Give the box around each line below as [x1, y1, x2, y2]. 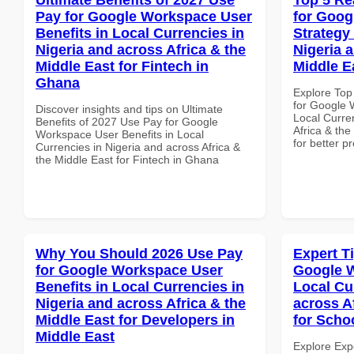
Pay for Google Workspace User [36, 8, 252, 24]
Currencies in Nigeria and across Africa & [36, 140, 240, 153]
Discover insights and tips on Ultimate [36, 102, 223, 115]
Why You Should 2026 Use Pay [36, 245, 243, 262]
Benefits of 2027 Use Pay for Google [36, 115, 218, 128]
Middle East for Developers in [36, 311, 235, 328]
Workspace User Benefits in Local [36, 127, 204, 141]
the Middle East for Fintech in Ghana [36, 153, 219, 166]
